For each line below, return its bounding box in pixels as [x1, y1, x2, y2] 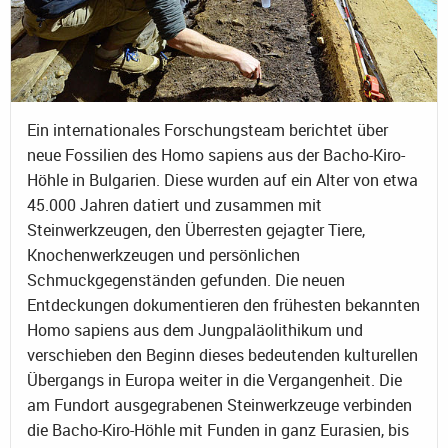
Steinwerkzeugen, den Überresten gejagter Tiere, [27, 219, 365, 242]
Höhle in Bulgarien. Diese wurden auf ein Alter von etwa [27, 169, 418, 192]
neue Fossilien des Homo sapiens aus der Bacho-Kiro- [27, 144, 405, 167]
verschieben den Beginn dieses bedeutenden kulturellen [27, 344, 418, 367]
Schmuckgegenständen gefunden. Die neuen [27, 269, 345, 292]
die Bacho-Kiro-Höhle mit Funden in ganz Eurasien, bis [27, 419, 409, 442]
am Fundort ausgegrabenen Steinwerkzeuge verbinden [27, 394, 412, 417]
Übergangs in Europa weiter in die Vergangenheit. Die [27, 369, 402, 392]
